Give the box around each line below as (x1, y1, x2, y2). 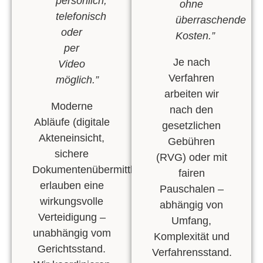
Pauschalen (159, 183, 215, 195)
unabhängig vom (32, 227, 111, 240)
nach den (170, 104, 213, 116)
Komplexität (153, 231, 209, 243)
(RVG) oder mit (156, 151, 227, 164)
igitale (82, 116, 110, 129)
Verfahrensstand (152, 247, 229, 259)
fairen (178, 167, 205, 180)
